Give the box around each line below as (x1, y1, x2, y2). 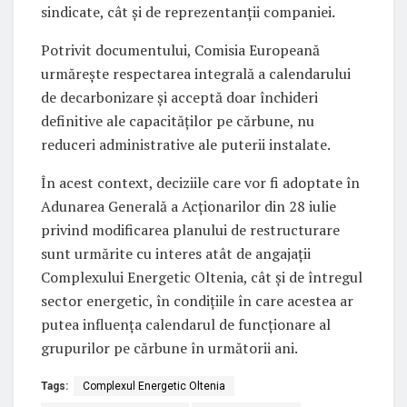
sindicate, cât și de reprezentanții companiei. (41, 2, 335, 23)
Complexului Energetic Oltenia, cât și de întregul (41, 267, 362, 288)
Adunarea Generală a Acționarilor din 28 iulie (41, 196, 336, 217)
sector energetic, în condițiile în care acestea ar (41, 291, 353, 312)
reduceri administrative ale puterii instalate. (41, 134, 331, 155)
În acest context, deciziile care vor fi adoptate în (41, 173, 360, 194)
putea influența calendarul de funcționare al (41, 314, 331, 335)
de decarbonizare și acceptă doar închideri (41, 87, 318, 108)
